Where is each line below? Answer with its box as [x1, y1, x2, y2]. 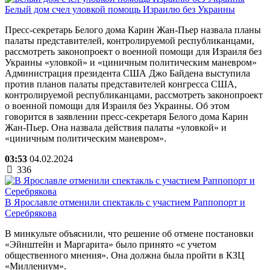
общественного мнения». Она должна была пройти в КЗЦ [5, 250, 245, 260]
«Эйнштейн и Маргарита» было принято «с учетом [5, 239, 216, 250]
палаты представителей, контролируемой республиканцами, [5, 35, 254, 46]
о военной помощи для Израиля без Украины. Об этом [5, 100, 230, 111]
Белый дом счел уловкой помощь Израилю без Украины [5, 4, 235, 14]
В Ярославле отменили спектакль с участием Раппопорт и [5, 196, 245, 207]
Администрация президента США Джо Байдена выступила [5, 67, 250, 78]
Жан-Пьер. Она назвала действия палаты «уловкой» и [5, 122, 227, 133]
